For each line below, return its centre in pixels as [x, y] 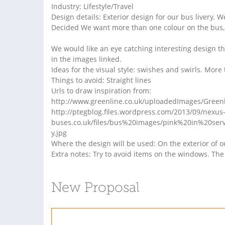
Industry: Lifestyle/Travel [92, 6]
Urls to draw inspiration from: [101, 91]
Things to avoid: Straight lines [101, 80]
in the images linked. [86, 59]
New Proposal [95, 189]
